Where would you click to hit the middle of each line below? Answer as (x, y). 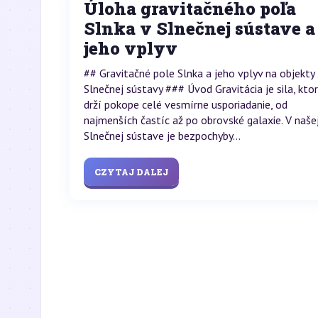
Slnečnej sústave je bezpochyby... (162, 136)
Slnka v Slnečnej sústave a (199, 28)
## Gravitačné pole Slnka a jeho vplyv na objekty (199, 73)
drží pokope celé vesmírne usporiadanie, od (186, 104)
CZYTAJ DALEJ (131, 172)
